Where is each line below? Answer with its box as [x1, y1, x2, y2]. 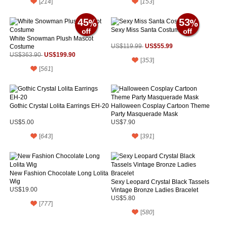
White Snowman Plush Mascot [10, 34, 93, 42]
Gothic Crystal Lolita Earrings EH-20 [29, 102, 109, 109]
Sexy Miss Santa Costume [110, 26, 183, 33]
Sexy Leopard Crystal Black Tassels [110, 178, 209, 185]
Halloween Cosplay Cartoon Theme [110, 102, 210, 109]
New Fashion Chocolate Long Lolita [10, 169, 108, 177]
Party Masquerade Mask [110, 110, 178, 118]
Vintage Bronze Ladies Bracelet [110, 186, 198, 194]
